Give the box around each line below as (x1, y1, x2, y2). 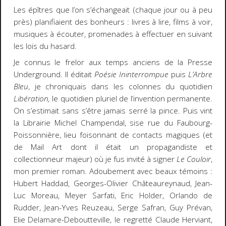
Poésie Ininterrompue (94, 69, 169, 80)
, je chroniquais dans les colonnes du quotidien (28, 81, 213, 92)
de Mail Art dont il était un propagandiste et (13, 142, 213, 153)
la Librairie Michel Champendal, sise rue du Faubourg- (13, 118, 213, 129)
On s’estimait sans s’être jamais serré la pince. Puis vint (13, 105, 213, 117)
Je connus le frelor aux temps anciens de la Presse (13, 57, 213, 68)
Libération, (13, 93, 50, 104)
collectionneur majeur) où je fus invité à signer (13, 154, 177, 165)
